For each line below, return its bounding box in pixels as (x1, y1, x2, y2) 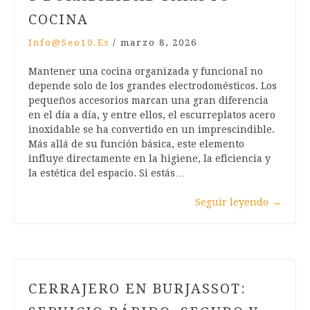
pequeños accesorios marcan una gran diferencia (28, 95, 268, 107)
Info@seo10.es (28, 37, 109, 48)
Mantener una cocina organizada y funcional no (28, 66, 263, 77)
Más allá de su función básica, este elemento (28, 138, 244, 150)
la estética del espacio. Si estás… (28, 167, 185, 179)
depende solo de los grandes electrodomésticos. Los (28, 80, 277, 92)
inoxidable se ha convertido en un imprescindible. (28, 124, 275, 136)
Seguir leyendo (195, 197, 268, 208)
